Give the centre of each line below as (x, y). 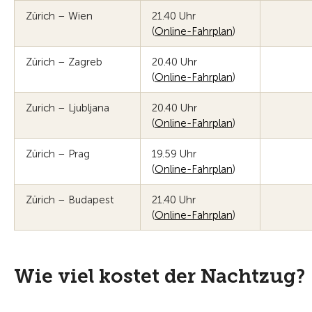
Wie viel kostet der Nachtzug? (159, 276)
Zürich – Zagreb (64, 62)
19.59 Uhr (174, 154)
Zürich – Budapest (70, 200)
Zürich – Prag (58, 154)
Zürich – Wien (59, 16)
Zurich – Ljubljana (68, 108)
